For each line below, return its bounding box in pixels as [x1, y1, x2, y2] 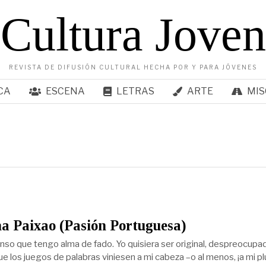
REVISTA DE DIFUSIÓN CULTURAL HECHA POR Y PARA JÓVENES [9, 64, 257, 71]
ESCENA [45, 85, 85, 97]
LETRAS [116, 85, 154, 97]
